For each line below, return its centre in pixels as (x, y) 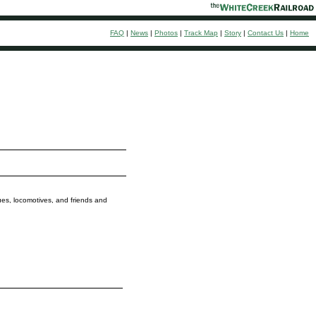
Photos (166, 33)
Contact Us (266, 33)
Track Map (201, 33)
